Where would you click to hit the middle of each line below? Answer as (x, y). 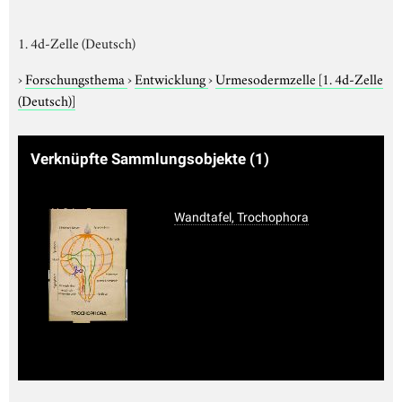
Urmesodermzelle (267, 78)
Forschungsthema (76, 78)
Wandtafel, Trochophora (241, 217)
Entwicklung (171, 78)
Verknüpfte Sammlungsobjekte (140, 158)
